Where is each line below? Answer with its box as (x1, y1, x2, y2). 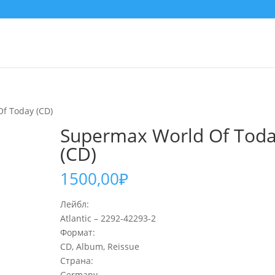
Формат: (60, 227, 96, 238)
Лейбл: (60, 198, 90, 210)
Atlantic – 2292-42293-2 (60, 212, 157, 224)
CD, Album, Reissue (60, 241, 140, 252)
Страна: (60, 255, 94, 266)
